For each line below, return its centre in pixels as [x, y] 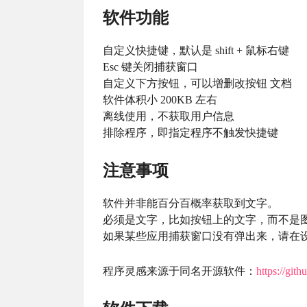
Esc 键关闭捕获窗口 [150, 66]
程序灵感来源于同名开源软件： [180, 271]
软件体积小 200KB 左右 [160, 99]
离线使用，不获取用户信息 [169, 116]
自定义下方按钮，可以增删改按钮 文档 [197, 83]
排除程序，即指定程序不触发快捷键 [191, 132]
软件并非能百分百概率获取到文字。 [191, 203]
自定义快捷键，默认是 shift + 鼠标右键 [196, 50]
